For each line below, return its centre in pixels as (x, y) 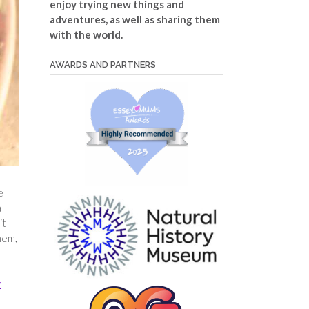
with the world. (86, 34)
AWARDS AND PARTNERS (102, 64)
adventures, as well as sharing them (134, 19)
